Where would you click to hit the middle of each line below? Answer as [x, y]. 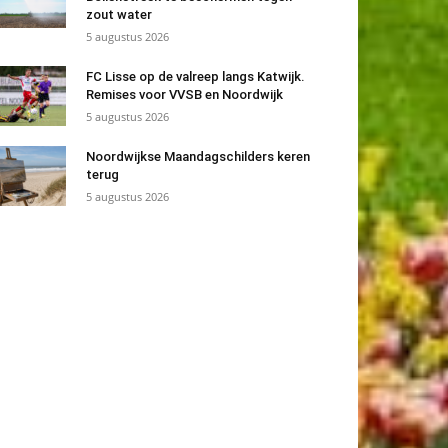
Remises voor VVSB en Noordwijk [184, 95]
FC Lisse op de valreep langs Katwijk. [195, 77]
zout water [119, 15]
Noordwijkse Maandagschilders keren [198, 157]
